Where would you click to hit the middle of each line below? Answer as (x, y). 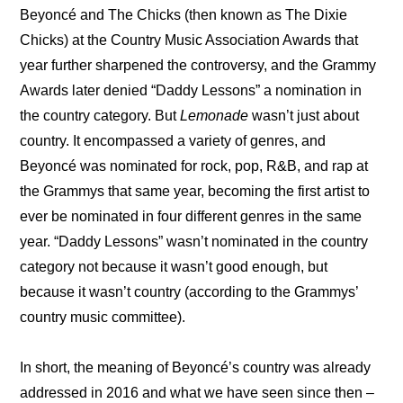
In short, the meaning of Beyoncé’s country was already (196, 368)
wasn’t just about (304, 116)
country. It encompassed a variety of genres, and (173, 141)
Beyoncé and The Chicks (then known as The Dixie (184, 15)
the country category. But (100, 116)
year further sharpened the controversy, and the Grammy (198, 66)
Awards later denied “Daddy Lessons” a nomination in (191, 91)
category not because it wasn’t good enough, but (174, 267)
